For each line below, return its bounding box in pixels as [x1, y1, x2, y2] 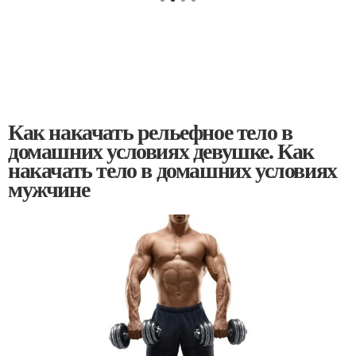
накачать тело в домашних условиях [8, 153, 337, 186]
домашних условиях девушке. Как [8, 134, 314, 167]
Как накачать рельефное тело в [8, 115, 292, 148]
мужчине [8, 172, 90, 205]
